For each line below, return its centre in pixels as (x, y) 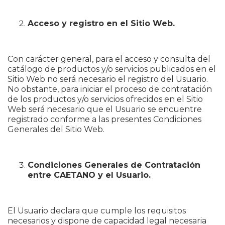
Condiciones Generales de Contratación (114, 165)
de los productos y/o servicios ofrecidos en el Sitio (105, 99)
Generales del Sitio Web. (56, 129)
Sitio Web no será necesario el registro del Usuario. (108, 79)
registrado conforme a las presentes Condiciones (104, 119)
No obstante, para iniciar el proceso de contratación (110, 89)
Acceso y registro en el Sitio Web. (101, 23)
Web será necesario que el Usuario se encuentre (105, 109)
